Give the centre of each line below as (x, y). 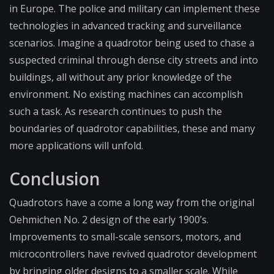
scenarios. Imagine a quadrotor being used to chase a (132, 43)
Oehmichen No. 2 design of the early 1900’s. (109, 220)
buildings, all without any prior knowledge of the (120, 77)
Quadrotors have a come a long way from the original (132, 203)
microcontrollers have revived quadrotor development (133, 254)
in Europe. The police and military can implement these (135, 9)
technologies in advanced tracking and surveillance (125, 26)
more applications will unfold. (76, 146)
